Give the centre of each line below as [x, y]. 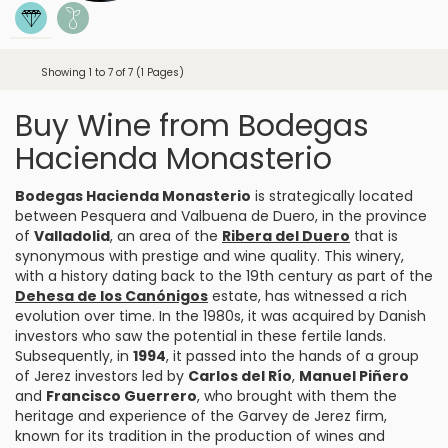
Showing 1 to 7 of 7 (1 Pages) [112, 72]
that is [374, 236]
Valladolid [72, 236]
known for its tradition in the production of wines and [200, 436]
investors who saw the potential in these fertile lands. [200, 336]
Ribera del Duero [286, 236]
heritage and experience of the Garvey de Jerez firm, [201, 416]
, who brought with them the [297, 396]
